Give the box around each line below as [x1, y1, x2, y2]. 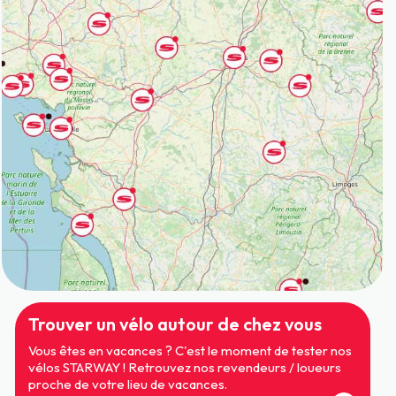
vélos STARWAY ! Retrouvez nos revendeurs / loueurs [27, 358, 341, 376]
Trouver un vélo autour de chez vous [27, 312, 322, 335]
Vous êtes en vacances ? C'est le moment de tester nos [27, 341, 352, 359]
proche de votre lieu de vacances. [27, 375, 227, 392]
